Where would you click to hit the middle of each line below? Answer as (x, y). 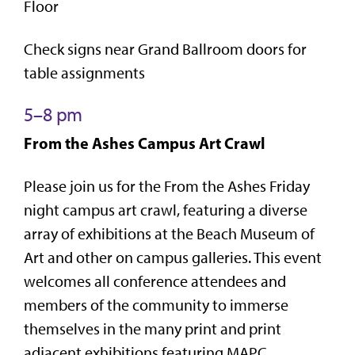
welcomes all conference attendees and (155, 281)
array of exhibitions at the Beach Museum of (169, 233)
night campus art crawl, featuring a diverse (166, 210)
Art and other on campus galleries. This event (173, 257)
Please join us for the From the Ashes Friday (167, 186)
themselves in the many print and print (153, 328)
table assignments (84, 73)
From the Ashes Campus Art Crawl (145, 143)
